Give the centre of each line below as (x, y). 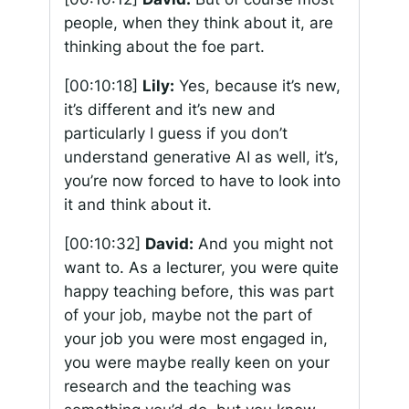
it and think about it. (137, 205)
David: (169, 243)
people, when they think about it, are (198, 23)
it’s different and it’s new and (169, 110)
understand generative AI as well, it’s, (201, 157)
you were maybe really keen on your (196, 362)
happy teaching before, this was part (199, 291)
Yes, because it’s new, (257, 86)
